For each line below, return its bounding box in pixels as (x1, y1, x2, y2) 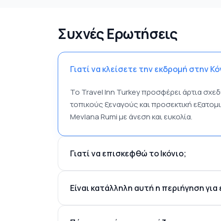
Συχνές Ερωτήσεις (58, 24, 178, 43)
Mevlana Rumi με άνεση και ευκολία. (70, 111, 192, 122)
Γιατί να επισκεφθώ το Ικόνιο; (70, 148, 186, 159)
